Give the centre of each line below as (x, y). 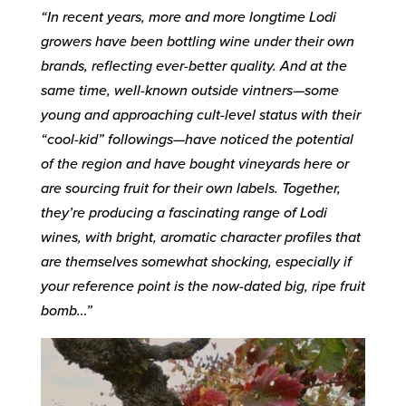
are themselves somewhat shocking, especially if (196, 262)
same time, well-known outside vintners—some (189, 91)
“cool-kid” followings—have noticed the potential (197, 140)
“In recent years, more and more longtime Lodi (188, 17)
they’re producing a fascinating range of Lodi (184, 213)
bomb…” (66, 311)
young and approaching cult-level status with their (200, 115)
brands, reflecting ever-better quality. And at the (193, 66)
